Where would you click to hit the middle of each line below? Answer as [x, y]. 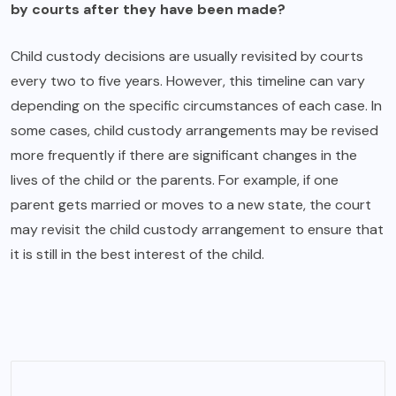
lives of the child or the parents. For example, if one [175, 180]
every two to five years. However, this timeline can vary [188, 81]
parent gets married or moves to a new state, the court [191, 205]
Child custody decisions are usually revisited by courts [187, 57]
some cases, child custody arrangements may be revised [194, 131]
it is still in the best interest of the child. [137, 255]
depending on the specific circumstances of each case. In [196, 106]
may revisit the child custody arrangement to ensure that [197, 230]
